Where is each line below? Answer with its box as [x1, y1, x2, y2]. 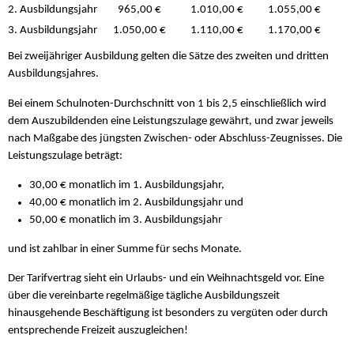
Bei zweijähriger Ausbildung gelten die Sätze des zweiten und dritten [8, 51, 329, 63]
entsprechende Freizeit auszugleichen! [8, 325, 188, 337]
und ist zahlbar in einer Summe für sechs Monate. [8, 243, 242, 256]
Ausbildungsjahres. [8, 68, 99, 81]
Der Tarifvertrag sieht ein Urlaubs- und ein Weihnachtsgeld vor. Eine [8, 273, 324, 285]
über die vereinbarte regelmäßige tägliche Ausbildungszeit [8, 290, 280, 303]
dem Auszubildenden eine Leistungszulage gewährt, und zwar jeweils [8, 115, 333, 127]
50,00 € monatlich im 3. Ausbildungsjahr [29, 213, 223, 226]
